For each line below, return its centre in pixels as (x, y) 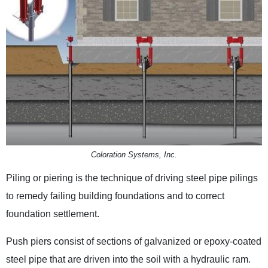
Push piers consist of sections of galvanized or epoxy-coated (134, 241)
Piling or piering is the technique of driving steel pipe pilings (132, 178)
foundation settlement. (53, 214)
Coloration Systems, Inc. (134, 154)
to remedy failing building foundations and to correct (115, 196)
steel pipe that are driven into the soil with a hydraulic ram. (129, 259)
